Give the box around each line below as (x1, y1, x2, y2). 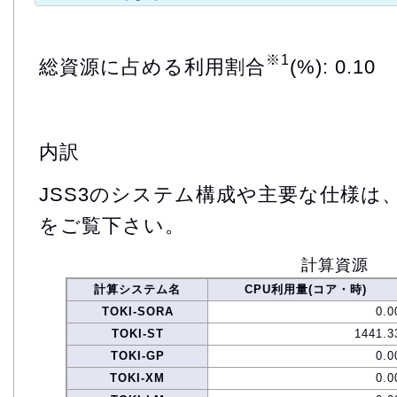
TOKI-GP (110, 348, 165, 362)
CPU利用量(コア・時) (245, 282, 367, 296)
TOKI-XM (110, 370, 165, 385)
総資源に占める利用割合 (39, 55, 266, 78)
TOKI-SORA (101, 304, 174, 318)
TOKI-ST (111, 326, 164, 340)
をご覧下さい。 (39, 214, 185, 237)
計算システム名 (94, 282, 181, 296)
